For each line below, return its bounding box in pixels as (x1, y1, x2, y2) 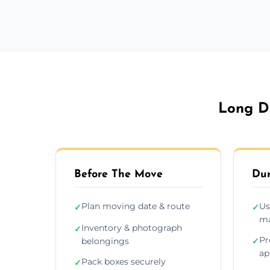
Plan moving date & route (81, 200, 190, 212)
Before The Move (74, 168, 163, 180)
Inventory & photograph (81, 222, 182, 233)
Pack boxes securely (81, 256, 166, 267)
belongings (81, 235, 129, 246)
